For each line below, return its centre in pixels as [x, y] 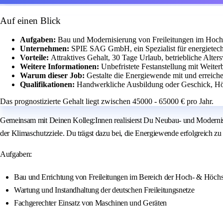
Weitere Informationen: [60, 67]
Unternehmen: [46, 49]
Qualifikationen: [48, 85]
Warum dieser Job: [53, 76]
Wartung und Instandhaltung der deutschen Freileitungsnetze [104, 190]
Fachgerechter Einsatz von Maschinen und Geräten [90, 203]
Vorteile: [35, 58]
